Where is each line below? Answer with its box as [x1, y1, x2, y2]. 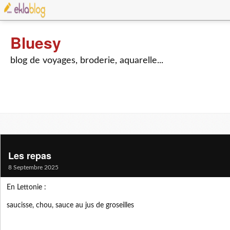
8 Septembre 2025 [8, 164, 59, 170]
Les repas [8, 149, 51, 162]
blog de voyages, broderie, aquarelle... [10, 56, 163, 65]
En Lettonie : [7, 184, 46, 191]
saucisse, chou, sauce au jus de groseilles [7, 202, 134, 209]
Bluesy [10, 31, 61, 53]
